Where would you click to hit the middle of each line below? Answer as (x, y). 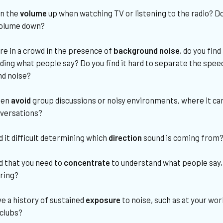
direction (125, 138)
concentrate (87, 163)
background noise (147, 51)
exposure (103, 200)
